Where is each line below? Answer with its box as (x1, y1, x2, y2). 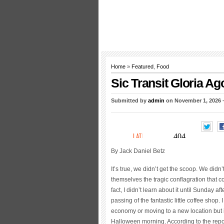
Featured (131, 63, 153, 69)
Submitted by (111, 97, 148, 103)
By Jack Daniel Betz (111, 147, 165, 154)
